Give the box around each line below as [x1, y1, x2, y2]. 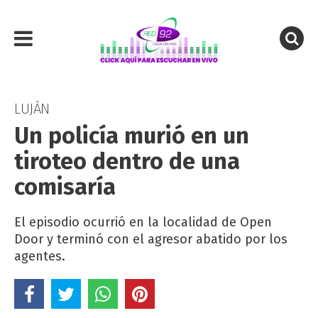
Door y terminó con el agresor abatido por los [14, 231, 287, 247]
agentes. [14, 248, 65, 264]
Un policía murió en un [14, 122, 249, 149]
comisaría [14, 173, 116, 200]
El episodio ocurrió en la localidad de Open [14, 214, 272, 230]
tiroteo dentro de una [14, 148, 240, 175]
